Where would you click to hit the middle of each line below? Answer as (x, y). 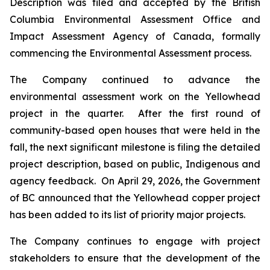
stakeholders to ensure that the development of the (135, 258)
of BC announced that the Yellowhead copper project (135, 198)
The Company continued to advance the (135, 80)
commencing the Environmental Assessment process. (132, 53)
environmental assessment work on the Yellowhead (135, 96)
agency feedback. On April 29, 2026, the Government (135, 181)
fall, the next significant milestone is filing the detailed (135, 147)
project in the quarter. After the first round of (135, 113)
